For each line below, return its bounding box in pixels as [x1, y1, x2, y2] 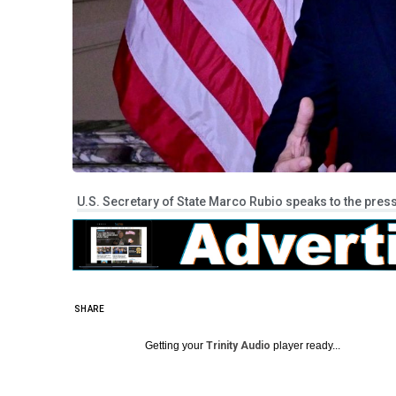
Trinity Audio [206, 339, 270, 352]
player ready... [270, 339, 340, 352]
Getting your [145, 339, 206, 352]
